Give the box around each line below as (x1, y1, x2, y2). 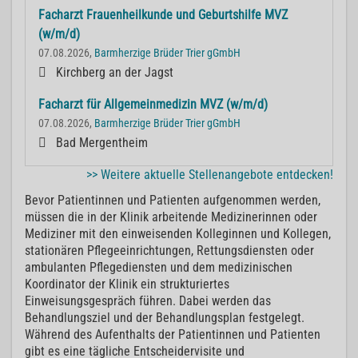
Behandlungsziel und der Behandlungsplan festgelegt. (25, 310, 304, 326)
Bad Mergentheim (56, 135, 148, 151)
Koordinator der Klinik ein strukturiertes (25, 276, 229, 292)
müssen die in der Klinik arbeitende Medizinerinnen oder (25, 209, 317, 225)
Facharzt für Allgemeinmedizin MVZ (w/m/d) (38, 97, 268, 113)
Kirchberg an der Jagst (56, 65, 173, 81)
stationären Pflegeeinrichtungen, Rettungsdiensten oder (25, 243, 314, 259)
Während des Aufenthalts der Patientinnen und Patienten (25, 327, 320, 343)
